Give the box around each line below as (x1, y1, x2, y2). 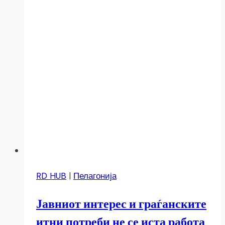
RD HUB (36, 170, 66, 181)
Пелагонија (73, 170, 117, 181)
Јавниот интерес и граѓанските (36, 195, 206, 212)
